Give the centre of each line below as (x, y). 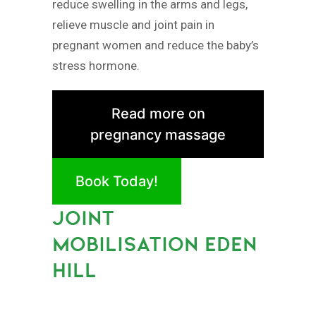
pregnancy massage (158, 135)
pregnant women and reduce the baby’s (156, 45)
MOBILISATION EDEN (154, 244)
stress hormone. (96, 66)
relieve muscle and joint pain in (133, 25)
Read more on (158, 114)
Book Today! (117, 182)
